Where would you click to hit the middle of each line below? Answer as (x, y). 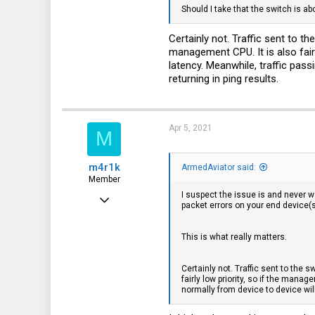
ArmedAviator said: (219, 167)
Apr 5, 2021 (191, 128)
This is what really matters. (234, 237)
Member (104, 179)
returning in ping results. (224, 78)
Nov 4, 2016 (123, 195)
